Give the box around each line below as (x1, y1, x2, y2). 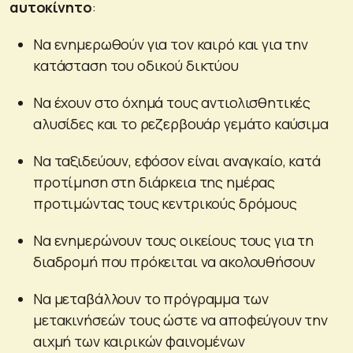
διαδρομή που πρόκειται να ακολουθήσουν (33, 251, 316, 271)
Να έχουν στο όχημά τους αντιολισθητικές (33, 92, 311, 112)
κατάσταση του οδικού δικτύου (33, 55, 239, 75)
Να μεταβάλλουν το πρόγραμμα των (33, 288, 269, 308)
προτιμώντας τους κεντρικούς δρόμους (33, 193, 297, 213)
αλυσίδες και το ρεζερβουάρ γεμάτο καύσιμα (33, 113, 329, 133)
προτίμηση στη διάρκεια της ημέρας (33, 172, 276, 191)
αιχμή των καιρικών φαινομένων (33, 331, 245, 351)
